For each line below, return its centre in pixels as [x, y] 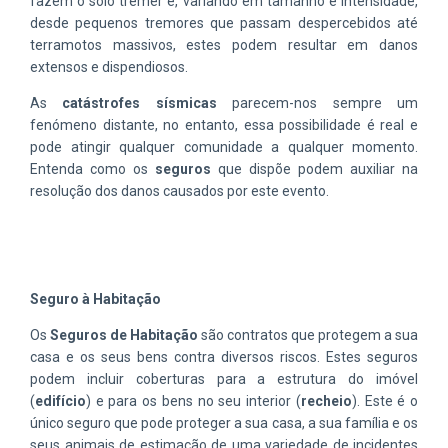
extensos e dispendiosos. [109, 66]
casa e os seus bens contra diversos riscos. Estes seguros [224, 356]
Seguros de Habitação [124, 334]
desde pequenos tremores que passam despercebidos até [224, 22]
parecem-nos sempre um [317, 102]
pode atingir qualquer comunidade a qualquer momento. [224, 146]
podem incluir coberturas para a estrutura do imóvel [224, 378]
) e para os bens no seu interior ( [193, 400]
